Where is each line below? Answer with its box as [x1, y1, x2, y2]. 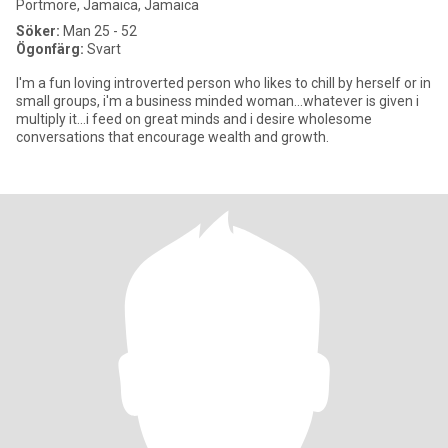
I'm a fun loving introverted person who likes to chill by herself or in [16, 75, 431, 91]
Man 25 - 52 [60, 23, 137, 39]
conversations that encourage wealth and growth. [16, 129, 329, 145]
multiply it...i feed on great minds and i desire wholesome [16, 111, 372, 127]
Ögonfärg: [16, 41, 84, 57]
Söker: [16, 23, 60, 39]
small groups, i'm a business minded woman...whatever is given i [16, 93, 419, 109]
